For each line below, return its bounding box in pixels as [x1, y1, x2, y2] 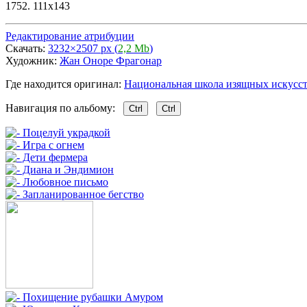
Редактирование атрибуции [5, 29, 134, 42]
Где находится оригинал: [5, 77, 124, 90]
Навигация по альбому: [5, 101, 123, 114]
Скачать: [5, 42, 48, 54]
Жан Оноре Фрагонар [60, 54, 162, 66]
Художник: [5, 54, 60, 66]
